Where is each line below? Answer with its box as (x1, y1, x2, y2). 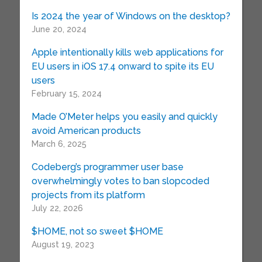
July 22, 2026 (31, 204, 83, 213)
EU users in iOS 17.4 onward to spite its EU (31, 61, 214, 72)
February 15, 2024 (31, 89, 102, 98)
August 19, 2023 (31, 240, 94, 249)
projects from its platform (31, 189, 145, 201)
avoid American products (31, 125, 141, 136)
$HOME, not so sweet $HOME (31, 226, 163, 237)
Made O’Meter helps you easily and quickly (31, 111, 218, 122)
